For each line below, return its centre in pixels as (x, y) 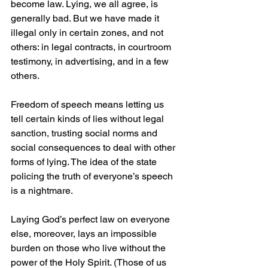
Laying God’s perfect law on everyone (92, 220)
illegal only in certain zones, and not (88, 33)
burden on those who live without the (89, 248)
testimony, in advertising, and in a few (91, 62)
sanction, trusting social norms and (85, 133)
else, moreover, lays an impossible (85, 234)
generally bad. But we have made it (86, 19)
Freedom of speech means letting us (89, 105)
